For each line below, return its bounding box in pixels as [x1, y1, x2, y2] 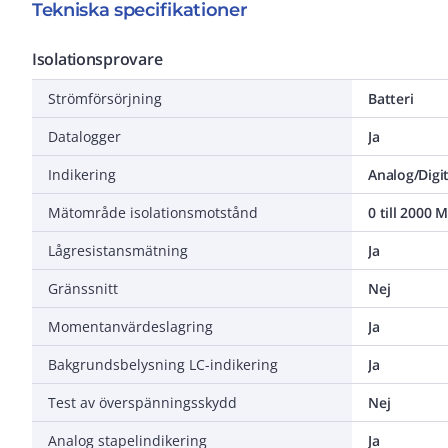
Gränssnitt [48, 278, 118, 298]
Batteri [368, 88, 414, 108]
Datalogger [48, 126, 121, 146]
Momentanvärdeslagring [48, 316, 213, 336]
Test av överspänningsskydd [48, 392, 237, 412]
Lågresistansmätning [48, 240, 188, 260]
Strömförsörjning [48, 88, 162, 108]
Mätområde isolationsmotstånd [48, 202, 258, 222]
